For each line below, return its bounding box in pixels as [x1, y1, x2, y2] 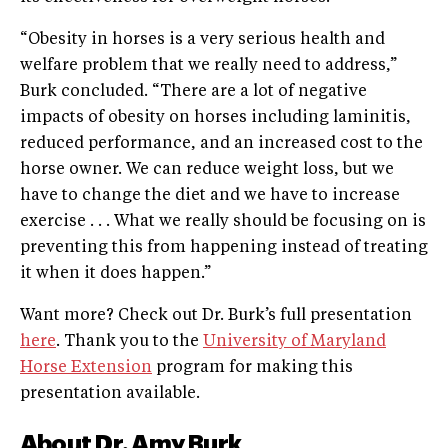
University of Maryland [203, 333, 386, 350]
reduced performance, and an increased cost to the [20, 135, 423, 152]
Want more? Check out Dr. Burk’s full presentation [20, 307, 412, 324]
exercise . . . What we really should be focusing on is [20, 213, 426, 230]
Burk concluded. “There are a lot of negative [20, 83, 367, 100]
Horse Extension [20, 359, 152, 376]
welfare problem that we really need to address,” [20, 57, 397, 74]
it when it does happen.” [20, 265, 211, 282]
